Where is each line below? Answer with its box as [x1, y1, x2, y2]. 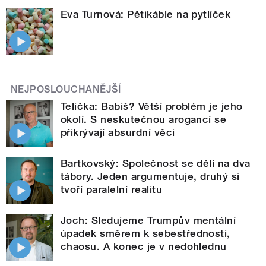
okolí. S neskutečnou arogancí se [61, 113, 227, 126]
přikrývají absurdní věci [61, 126, 175, 139]
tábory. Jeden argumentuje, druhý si [61, 170, 240, 183]
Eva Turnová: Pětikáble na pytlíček [61, 8, 231, 21]
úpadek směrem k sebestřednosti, [61, 227, 230, 240]
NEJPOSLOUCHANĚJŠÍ [11, 84, 121, 96]
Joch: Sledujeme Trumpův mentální [61, 214, 236, 227]
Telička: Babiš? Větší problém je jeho [61, 100, 243, 113]
